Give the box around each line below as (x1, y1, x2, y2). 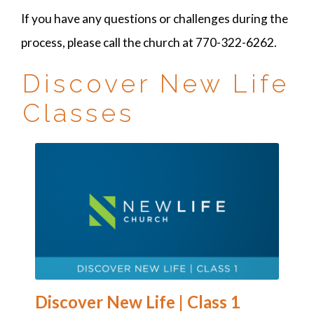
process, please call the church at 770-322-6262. (21, 35, 279, 50)
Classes (22, 97, 135, 128)
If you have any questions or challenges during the (21, 11, 288, 27)
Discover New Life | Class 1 (35, 292, 240, 313)
